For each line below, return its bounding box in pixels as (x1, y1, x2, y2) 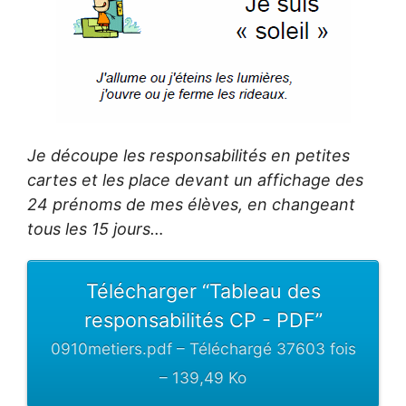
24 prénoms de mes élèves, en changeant (27, 194, 355, 214)
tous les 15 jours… (27, 218, 164, 238)
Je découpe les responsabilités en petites (27, 145, 350, 165)
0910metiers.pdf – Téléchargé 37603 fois (50, 338, 356, 358)
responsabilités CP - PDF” (83, 307, 323, 332)
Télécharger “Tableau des (85, 278, 321, 303)
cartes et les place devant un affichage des (27, 169, 363, 189)
